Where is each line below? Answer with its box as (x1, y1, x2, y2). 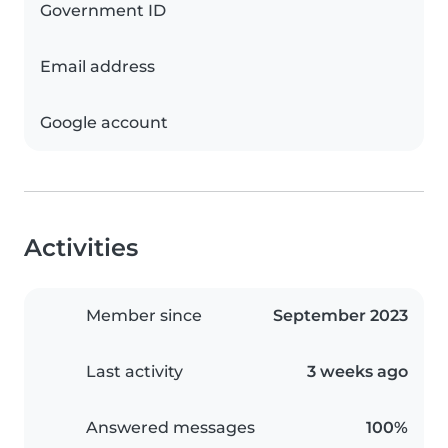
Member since (86, 306, 202, 325)
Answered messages (86, 418, 255, 437)
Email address (40, 57, 155, 76)
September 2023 (273, 306, 408, 325)
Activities (24, 233, 138, 262)
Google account (40, 113, 168, 132)
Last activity (86, 362, 183, 381)
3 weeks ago (307, 362, 408, 381)
